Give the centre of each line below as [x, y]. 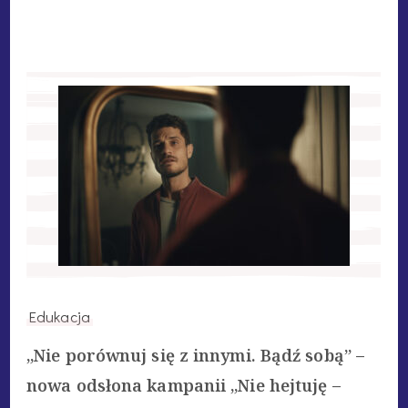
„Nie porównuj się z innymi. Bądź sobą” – [196, 355]
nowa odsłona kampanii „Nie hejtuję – [184, 385]
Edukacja [60, 316]
